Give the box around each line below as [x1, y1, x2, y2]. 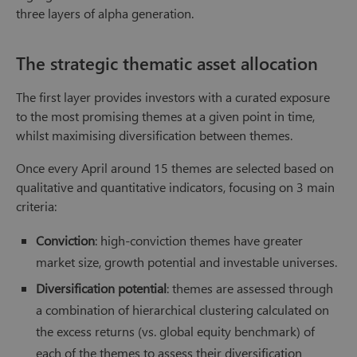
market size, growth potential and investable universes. [36, 253, 337, 271]
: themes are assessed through [167, 280, 333, 297]
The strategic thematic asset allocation [16, 51, 318, 76]
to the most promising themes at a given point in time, [16, 108, 315, 125]
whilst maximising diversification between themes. [16, 127, 292, 144]
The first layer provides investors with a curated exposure [16, 88, 330, 106]
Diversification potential [36, 280, 167, 297]
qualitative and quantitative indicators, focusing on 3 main [16, 178, 335, 196]
